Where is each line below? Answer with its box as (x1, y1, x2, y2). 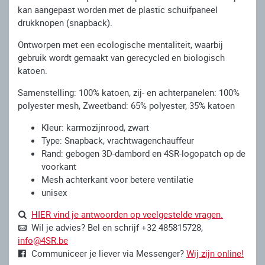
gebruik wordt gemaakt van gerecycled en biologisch (18, 51, 225, 63)
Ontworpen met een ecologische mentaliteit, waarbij (18, 38, 223, 50)
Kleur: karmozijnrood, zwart (41, 121, 149, 133)
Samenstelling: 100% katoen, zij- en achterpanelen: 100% (18, 86, 240, 98)
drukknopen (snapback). (18, 16, 112, 28)
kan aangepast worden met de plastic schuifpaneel (18, 3, 218, 15)
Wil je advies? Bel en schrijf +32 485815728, (29, 221, 203, 233)
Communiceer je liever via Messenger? (29, 247, 186, 259)
